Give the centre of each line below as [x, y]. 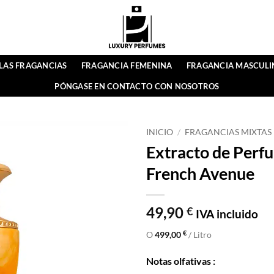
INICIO [160, 132]
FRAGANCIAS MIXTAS [228, 132]
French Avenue [200, 173]
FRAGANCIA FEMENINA [127, 65]
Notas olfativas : [181, 261]
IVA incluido [227, 213]
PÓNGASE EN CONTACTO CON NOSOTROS [137, 86]
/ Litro [199, 234]
